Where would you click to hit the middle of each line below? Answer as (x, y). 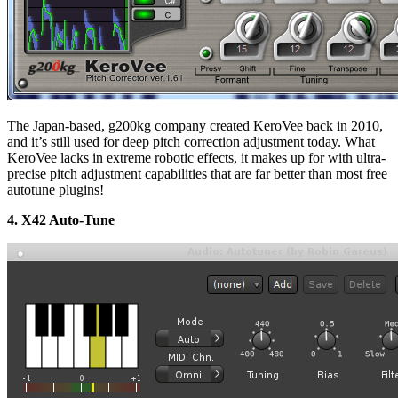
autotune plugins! (56, 189)
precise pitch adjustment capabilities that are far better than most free (197, 173)
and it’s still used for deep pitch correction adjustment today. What (191, 141)
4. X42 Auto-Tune (61, 219)
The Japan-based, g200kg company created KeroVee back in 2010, (195, 125)
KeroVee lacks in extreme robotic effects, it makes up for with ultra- (196, 157)
